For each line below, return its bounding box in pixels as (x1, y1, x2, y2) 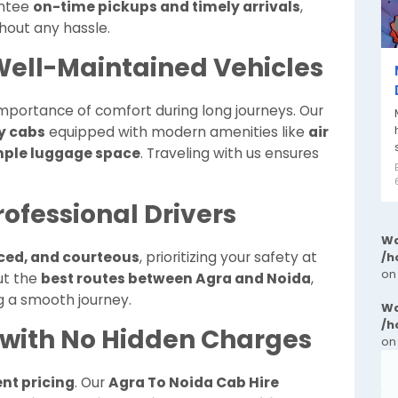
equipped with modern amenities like (45, 123, 308, 141)
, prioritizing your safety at (139, 248, 317, 267)
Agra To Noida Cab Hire (108, 373, 279, 392)
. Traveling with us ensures (140, 144, 319, 163)
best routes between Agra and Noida (41, 269, 311, 288)
